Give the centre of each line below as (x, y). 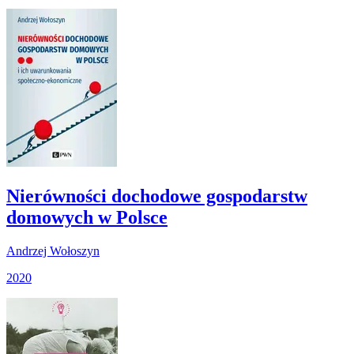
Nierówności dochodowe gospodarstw (157, 196)
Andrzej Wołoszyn (53, 250)
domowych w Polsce (87, 217)
